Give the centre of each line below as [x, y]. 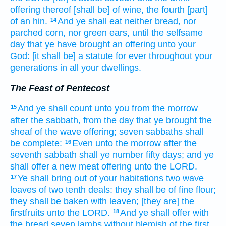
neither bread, [153, 21]
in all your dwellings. [101, 68]
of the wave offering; [76, 132]
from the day [108, 120]
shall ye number [111, 155]
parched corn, [38, 33]
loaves [23, 190]
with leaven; [115, 202]
